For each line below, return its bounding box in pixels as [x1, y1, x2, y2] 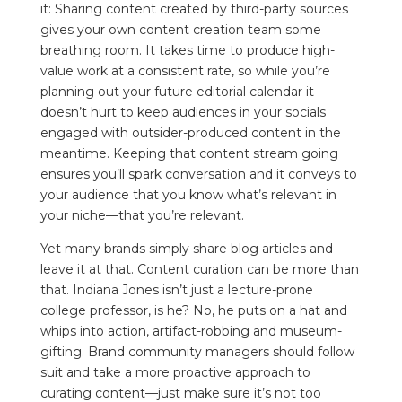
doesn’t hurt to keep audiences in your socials [39, 104, 326, 121]
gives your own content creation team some [39, 22, 321, 39]
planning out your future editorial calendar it [39, 83, 314, 100]
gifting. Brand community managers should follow [39, 344, 354, 361]
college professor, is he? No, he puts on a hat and [39, 302, 347, 319]
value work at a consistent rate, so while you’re [39, 63, 330, 80]
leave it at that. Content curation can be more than [39, 261, 359, 278]
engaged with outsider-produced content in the [39, 125, 341, 142]
